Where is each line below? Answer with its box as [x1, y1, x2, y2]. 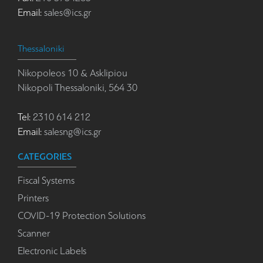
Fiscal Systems [18, 175, 75, 187]
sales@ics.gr [44, 7, 91, 19]
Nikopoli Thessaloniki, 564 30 [18, 82, 137, 94]
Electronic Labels [18, 245, 86, 257]
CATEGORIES [18, 151, 72, 163]
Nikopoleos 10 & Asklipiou [18, 68, 127, 79]
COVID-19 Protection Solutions [18, 210, 146, 222]
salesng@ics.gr [44, 126, 101, 138]
